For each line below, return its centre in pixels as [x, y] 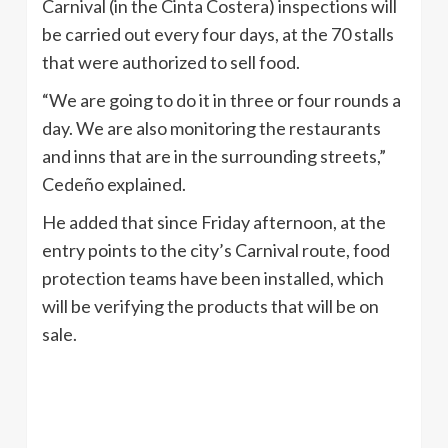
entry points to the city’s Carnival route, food [216, 249]
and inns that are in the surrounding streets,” [214, 155]
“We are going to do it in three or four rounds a [221, 99]
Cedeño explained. [114, 183]
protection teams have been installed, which [213, 277]
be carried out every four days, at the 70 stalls [218, 33]
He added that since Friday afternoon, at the [214, 221]
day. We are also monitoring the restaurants [211, 127]
